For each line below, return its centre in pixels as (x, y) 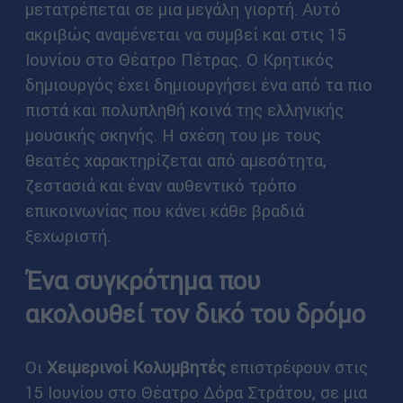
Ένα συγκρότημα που (142, 280)
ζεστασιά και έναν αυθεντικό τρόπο (161, 186)
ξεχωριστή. (67, 236)
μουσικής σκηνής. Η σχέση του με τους (173, 135)
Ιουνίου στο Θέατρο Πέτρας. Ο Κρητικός (179, 60)
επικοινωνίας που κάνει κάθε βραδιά (164, 211)
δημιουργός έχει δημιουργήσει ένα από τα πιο (198, 85)
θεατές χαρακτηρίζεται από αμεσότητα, (175, 161)
